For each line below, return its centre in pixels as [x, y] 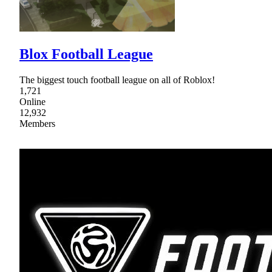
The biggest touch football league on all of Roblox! [117, 80]
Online [32, 101]
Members [37, 123]
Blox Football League [86, 54]
